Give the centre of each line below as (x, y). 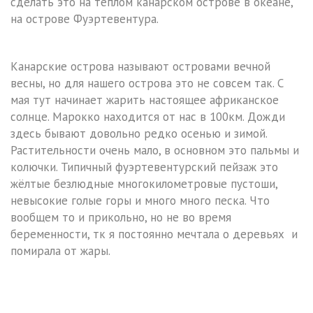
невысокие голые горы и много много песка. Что (140, 201)
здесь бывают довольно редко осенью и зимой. (139, 134)
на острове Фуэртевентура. (85, 19)
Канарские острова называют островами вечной (140, 67)
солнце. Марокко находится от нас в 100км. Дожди (148, 117)
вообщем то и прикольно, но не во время (121, 218)
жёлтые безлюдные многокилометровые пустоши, (144, 184)
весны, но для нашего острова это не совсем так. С (147, 83)
